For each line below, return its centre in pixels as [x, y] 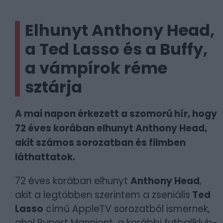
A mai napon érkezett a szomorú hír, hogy [116, 114]
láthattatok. [45, 157]
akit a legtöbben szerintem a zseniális [103, 195]
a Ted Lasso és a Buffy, [116, 49]
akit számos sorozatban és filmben [100, 143]
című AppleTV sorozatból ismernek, [127, 209]
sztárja [54, 87]
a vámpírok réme [96, 68]
